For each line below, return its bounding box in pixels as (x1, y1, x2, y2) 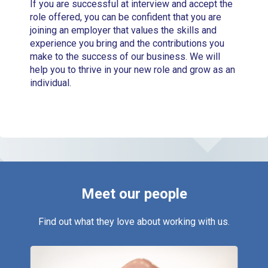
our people (118, 185, 187, 202)
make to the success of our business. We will (30, 51, 221, 63)
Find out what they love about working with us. (38, 215, 230, 227)
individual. (30, 77, 72, 89)
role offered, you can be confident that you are (30, 11, 222, 23)
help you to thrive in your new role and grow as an (30, 64, 236, 76)
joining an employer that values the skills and (30, 25, 217, 36)
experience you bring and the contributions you (30, 38, 225, 50)
